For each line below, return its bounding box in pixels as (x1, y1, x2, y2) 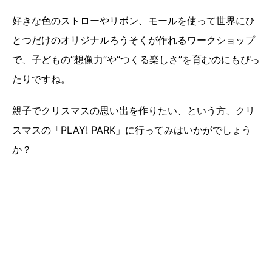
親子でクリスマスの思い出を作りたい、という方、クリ (12, 104, 255, 117)
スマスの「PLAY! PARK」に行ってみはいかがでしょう (12, 124, 251, 137)
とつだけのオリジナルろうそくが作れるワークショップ (12, 34, 255, 47)
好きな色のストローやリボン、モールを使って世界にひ (12, 15, 255, 27)
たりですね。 (12, 73, 70, 86)
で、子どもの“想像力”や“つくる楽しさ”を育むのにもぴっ (12, 53, 260, 66)
